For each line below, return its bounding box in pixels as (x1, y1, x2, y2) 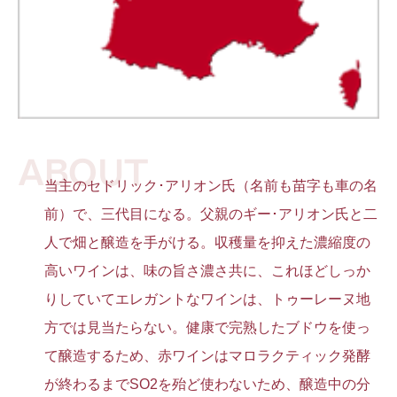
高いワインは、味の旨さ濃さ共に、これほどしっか (44, 262, 370, 278)
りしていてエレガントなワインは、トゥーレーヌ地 (44, 291, 370, 307)
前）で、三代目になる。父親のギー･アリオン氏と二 (44, 206, 378, 222)
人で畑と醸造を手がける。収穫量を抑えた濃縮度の (44, 234, 370, 250)
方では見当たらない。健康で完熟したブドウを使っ (44, 319, 370, 335)
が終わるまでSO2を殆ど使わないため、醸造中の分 (44, 376, 370, 392)
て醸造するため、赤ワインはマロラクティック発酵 (44, 347, 370, 363)
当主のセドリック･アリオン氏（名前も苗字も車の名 (44, 177, 378, 193)
